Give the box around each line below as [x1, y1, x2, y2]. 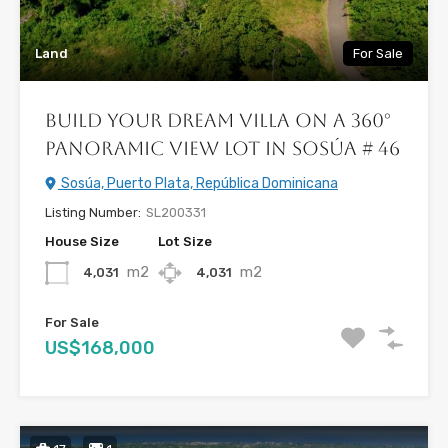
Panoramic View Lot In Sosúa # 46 [45, 137, 400, 160]
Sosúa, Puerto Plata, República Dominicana [58, 175, 338, 193]
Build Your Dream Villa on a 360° [45, 109, 391, 132]
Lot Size [158, 234, 212, 250]
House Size [45, 234, 119, 250]
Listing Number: [45, 205, 141, 221]
